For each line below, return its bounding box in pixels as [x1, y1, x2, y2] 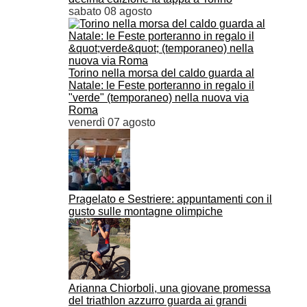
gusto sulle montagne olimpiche [69, 206, 223, 217]
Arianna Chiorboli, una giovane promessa [69, 282, 271, 294]
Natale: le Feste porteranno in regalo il [69, 79, 254, 91]
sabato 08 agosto [69, 5, 152, 17]
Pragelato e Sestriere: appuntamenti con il [69, 193, 272, 205]
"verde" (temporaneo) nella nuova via [69, 92, 249, 103]
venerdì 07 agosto [69, 116, 156, 128]
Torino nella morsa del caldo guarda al [69, 67, 254, 79]
